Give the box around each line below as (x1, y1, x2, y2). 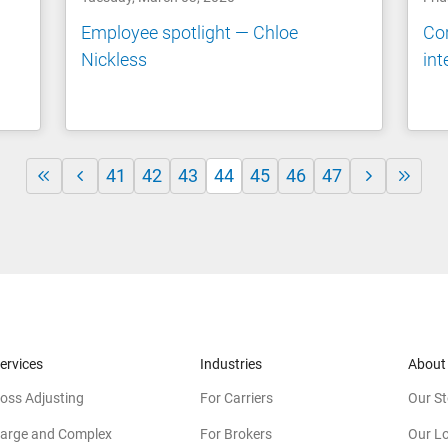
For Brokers (200, 425, 272, 442)
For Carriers (200, 389, 273, 406)
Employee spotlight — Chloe (81, 21, 299, 43)
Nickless (81, 48, 148, 70)
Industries (200, 355, 262, 372)
